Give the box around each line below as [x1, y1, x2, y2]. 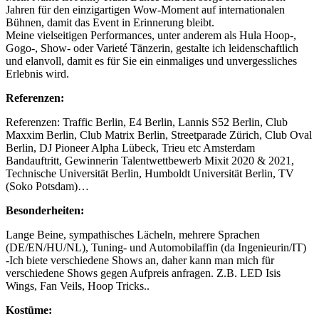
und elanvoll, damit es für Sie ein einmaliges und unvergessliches [6, 55, 297, 68]
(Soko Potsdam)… [6, 180, 89, 193]
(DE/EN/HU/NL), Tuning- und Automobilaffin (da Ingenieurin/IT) [6, 241, 306, 254]
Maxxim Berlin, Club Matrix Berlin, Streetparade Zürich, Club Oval [6, 129, 312, 142]
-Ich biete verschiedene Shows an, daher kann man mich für [6, 254, 274, 267]
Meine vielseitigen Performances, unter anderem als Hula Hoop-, [6, 29, 296, 42]
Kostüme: [6, 304, 52, 317]
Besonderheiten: [6, 204, 84, 217]
